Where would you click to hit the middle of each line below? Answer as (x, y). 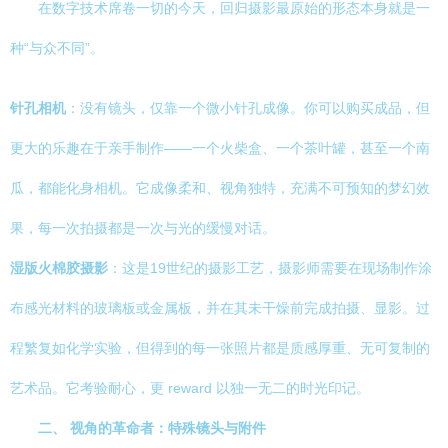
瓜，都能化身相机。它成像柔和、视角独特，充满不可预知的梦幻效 (220, 188)
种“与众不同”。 (57, 48)
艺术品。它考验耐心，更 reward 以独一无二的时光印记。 (190, 388)
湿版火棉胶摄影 (59, 268)
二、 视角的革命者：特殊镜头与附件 (152, 428)
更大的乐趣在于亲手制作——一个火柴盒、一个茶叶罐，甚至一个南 (220, 148)
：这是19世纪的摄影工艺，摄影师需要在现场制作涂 (270, 268)
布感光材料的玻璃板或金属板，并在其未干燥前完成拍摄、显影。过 (220, 308)
